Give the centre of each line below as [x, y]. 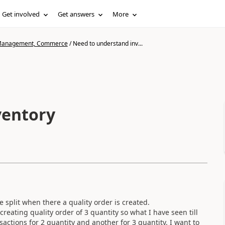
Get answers [76, 14]
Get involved [21, 14]
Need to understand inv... [107, 43]
